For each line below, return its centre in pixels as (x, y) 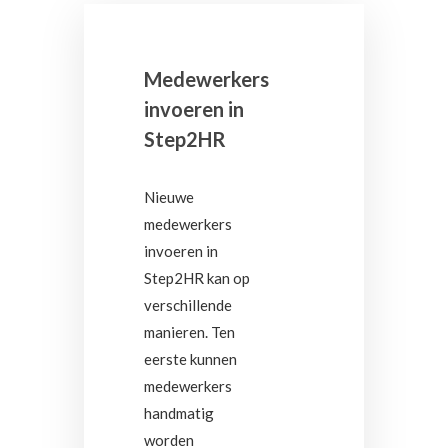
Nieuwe (169, 197)
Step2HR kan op (197, 278)
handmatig (179, 413)
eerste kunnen (190, 359)
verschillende (188, 305)
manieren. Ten (189, 332)
